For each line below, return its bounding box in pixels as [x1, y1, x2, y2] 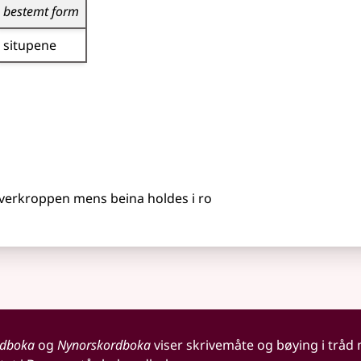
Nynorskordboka [56, 336, 151, 354]
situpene [3, 36, 56, 54]
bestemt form [3, 2, 79, 20]
